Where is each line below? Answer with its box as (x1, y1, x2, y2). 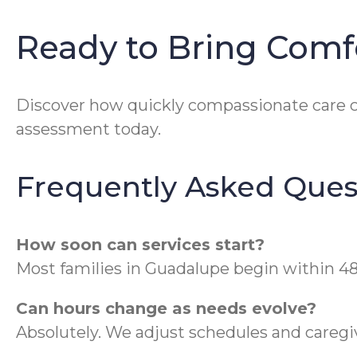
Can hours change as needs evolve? (16, 298, 316, 318)
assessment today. (16, 119, 161, 139)
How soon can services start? (16, 234, 265, 254)
